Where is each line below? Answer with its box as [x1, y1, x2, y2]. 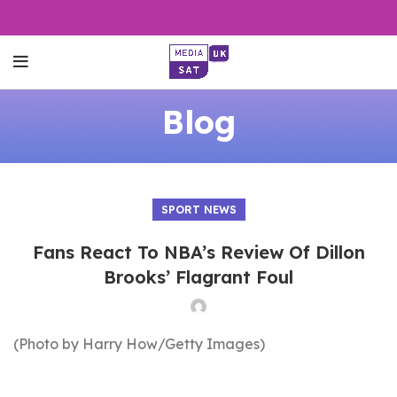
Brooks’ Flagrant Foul [104, 266, 293, 288]
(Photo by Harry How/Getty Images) [13, 335, 265, 353]
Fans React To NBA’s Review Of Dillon [32, 241, 365, 263]
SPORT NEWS [160, 203, 237, 216]
